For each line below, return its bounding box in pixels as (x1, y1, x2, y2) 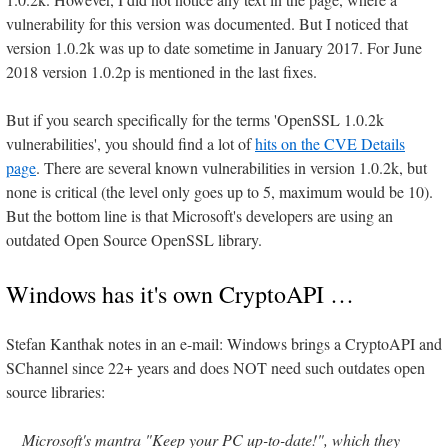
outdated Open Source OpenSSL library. (6, 229, 262, 251)
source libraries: (6, 381, 105, 403)
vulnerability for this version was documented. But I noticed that (6, 13, 408, 35)
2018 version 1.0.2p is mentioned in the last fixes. (6, 61, 317, 83)
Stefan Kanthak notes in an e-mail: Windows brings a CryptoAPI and (6, 333, 442, 355)
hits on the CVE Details (255, 133, 405, 155)
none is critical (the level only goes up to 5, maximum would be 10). (6, 181, 433, 203)
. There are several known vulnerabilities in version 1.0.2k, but (36, 157, 427, 179)
